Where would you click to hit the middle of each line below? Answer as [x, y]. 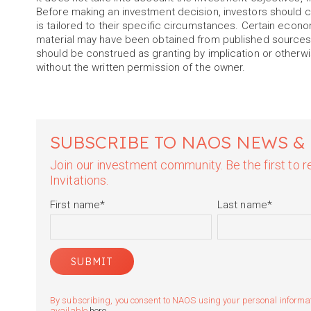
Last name [242, 205]
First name [75, 205]
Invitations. [79, 180]
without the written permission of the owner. [141, 67]
